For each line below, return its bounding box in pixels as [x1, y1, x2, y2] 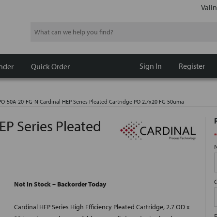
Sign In [139, 61, 162, 71]
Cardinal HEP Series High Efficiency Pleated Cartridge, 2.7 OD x [14, 202, 189, 212]
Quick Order [31, 61, 70, 71]
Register [178, 61, 205, 71]
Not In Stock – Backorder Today [14, 180, 106, 189]
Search [30, 23, 50, 32]
